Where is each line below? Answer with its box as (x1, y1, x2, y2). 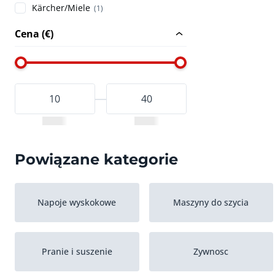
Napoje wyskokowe (37, 196, 117, 209)
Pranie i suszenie (41, 246, 112, 258)
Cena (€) (15, 27, 53, 41)
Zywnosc (193, 246, 229, 258)
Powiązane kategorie (15, 149, 178, 169)
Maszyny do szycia (173, 196, 249, 209)
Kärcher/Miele (32, 2, 90, 14)
